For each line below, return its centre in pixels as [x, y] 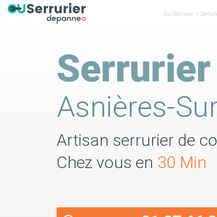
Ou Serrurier [178, 14]
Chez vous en [107, 162]
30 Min [182, 162]
